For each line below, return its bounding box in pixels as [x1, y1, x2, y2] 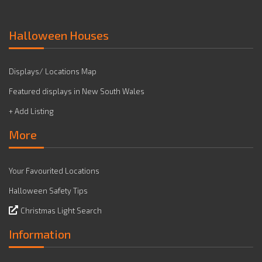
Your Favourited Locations [9, 166, 99, 175]
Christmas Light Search [20, 206, 102, 215]
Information [9, 227, 71, 241]
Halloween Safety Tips [9, 186, 88, 195]
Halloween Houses [9, 28, 109, 42]
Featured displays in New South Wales [9, 87, 144, 96]
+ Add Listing [9, 106, 54, 116]
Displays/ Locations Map [9, 67, 96, 76]
